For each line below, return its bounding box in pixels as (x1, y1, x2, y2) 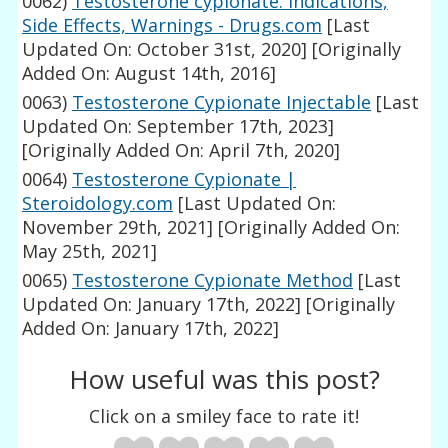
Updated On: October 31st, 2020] (22, 37, 308, 62)
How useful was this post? (68, 361, 380, 398)
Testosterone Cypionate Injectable (72, 90, 372, 115)
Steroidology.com (22, 191, 174, 216)
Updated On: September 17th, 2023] (22, 114, 335, 139)
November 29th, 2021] (22, 215, 214, 240)
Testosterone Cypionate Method (72, 268, 354, 293)
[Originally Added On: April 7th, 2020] (22, 138, 341, 163)
